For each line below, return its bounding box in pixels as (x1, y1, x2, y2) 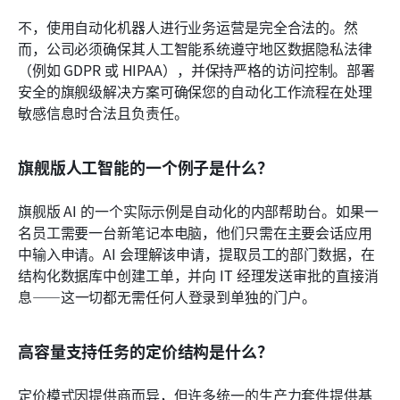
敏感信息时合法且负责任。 (18, 102, 188, 124)
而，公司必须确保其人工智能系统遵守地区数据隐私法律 (18, 37, 372, 60)
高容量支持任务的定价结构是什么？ (18, 339, 273, 363)
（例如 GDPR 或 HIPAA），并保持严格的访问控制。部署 (18, 59, 376, 81)
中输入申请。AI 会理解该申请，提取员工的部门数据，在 (18, 243, 375, 265)
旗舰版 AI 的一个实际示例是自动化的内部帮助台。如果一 (18, 200, 379, 222)
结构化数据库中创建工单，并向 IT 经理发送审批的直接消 (18, 264, 379, 287)
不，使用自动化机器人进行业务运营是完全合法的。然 (18, 16, 358, 38)
